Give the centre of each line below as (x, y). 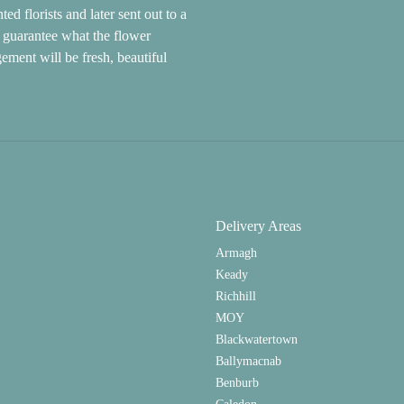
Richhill (236, 296)
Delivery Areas (258, 226)
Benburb (237, 382)
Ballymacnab (248, 361)
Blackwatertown (257, 339)
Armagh (236, 252)
